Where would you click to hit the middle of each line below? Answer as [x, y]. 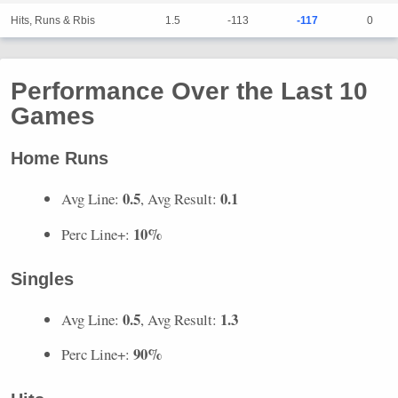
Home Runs [60, 159]
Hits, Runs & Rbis [53, 20]
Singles [42, 279]
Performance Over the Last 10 [189, 92]
